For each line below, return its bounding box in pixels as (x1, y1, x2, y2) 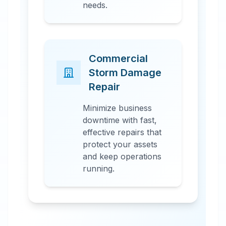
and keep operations (83, 151, 161, 161)
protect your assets (83, 139, 157, 149)
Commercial (89, 52, 148, 65)
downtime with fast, (83, 115, 157, 125)
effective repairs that (83, 127, 161, 137)
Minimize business (83, 103, 152, 113)
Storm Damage (89, 67, 161, 79)
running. (83, 163, 115, 174)
